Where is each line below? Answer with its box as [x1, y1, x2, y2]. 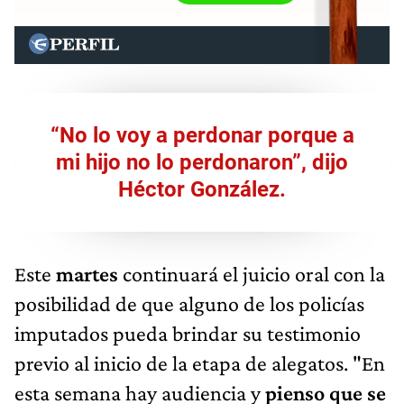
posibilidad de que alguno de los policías [14, 290, 364, 316]
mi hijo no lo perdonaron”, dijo [56, 149, 348, 175]
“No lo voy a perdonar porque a [50, 122, 354, 148]
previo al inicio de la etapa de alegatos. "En [14, 350, 385, 375]
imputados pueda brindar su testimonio [14, 320, 361, 345]
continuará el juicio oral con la [123, 261, 385, 286]
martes [56, 261, 123, 286]
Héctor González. [118, 176, 286, 202]
